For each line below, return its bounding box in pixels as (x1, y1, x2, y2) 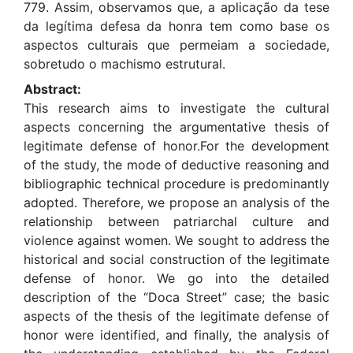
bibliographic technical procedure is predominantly (24, 176, 329, 191)
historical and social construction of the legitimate (24, 251, 329, 267)
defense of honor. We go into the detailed (24, 270, 329, 286)
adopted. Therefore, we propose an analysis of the (24, 195, 329, 210)
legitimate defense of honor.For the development (24, 138, 329, 154)
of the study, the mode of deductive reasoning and (24, 157, 329, 173)
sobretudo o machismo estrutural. (24, 56, 225, 72)
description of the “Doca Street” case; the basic (24, 289, 329, 305)
